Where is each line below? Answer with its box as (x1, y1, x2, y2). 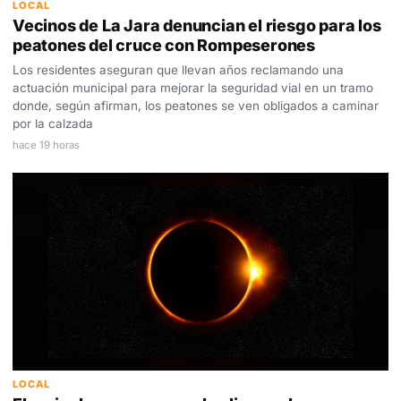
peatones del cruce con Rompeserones (13, 36, 315, 55)
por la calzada (13, 116, 93, 132)
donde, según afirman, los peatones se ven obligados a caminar (13, 98, 379, 114)
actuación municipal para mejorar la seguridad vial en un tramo (13, 81, 373, 96)
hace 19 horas (13, 139, 80, 152)
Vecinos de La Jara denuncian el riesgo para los (13, 16, 381, 36)
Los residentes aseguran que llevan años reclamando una (13, 63, 344, 78)
